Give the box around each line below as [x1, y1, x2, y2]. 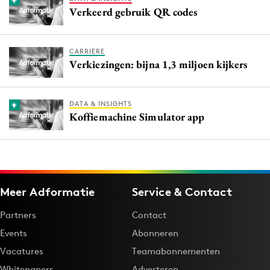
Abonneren [132, 227, 178, 239]
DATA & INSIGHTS [69, 99, 132, 108]
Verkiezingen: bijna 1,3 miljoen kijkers [69, 57, 248, 72]
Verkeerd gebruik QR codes [69, 5, 198, 19]
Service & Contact [132, 184, 232, 199]
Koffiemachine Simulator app [69, 110, 205, 124]
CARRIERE [69, 47, 105, 56]
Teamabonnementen [132, 245, 220, 257]
